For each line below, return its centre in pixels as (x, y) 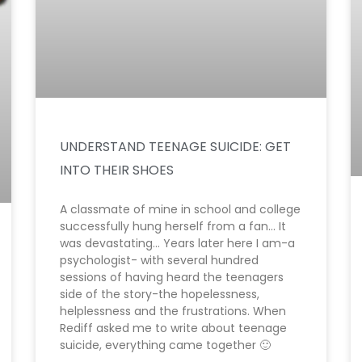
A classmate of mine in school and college (180, 210)
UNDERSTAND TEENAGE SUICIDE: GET (175, 147)
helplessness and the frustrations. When (173, 311)
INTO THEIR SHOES (117, 170)
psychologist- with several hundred (159, 261)
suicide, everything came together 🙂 (165, 345)
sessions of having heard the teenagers (172, 278)
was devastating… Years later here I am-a (177, 244)
